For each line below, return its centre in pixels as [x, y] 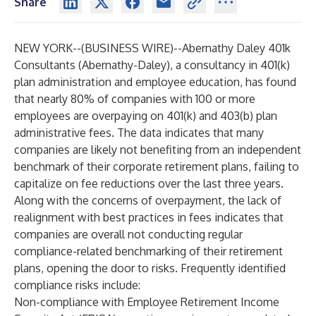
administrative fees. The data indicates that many [139, 133]
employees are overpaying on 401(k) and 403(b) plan [146, 116]
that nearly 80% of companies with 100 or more [135, 99]
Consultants [45, 65]
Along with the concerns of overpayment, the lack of [148, 200]
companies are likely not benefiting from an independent [158, 150]
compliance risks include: [77, 285]
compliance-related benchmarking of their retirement [148, 251]
